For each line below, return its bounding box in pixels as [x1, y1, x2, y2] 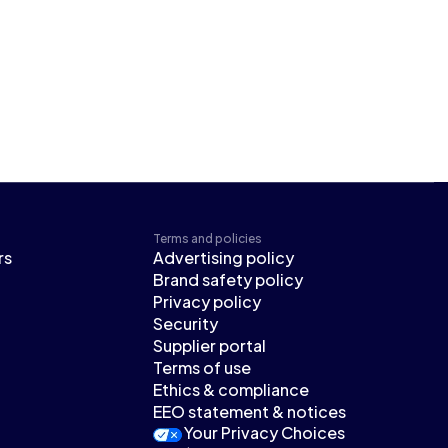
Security [153, 313, 219, 335]
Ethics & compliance [153, 379, 310, 401]
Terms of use [153, 357, 252, 379]
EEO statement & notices [153, 401, 347, 423]
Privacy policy [153, 291, 262, 313]
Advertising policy [153, 247, 295, 269]
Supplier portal [153, 335, 267, 357]
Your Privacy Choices [184, 422, 346, 444]
